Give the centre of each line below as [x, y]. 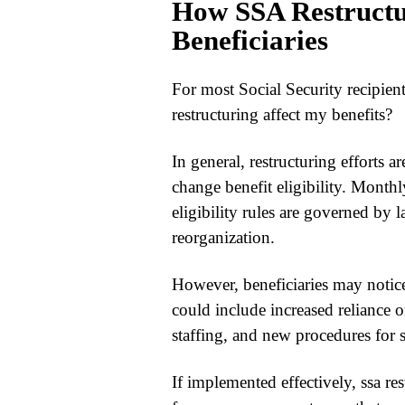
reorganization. [223, 237]
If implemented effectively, [266, 381]
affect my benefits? [325, 114]
